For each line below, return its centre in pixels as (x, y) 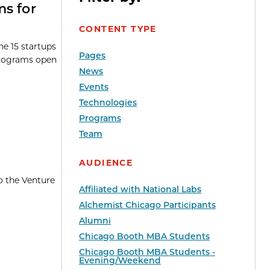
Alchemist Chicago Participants (147, 205)
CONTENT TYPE (118, 29)
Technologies (108, 103)
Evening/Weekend (120, 261)
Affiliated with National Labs (140, 190)
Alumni (95, 221)
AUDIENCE (106, 163)
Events (94, 87)
